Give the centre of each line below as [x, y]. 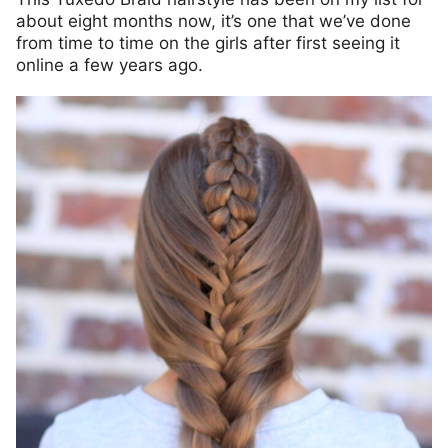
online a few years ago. [109, 65]
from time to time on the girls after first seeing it [208, 43]
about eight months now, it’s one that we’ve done [213, 21]
